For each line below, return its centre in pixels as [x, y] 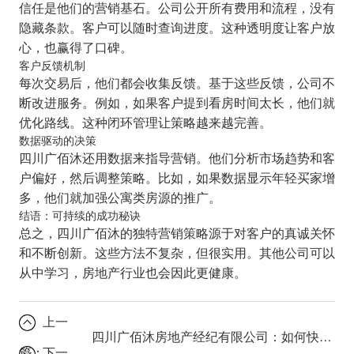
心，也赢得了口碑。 [75, 47]
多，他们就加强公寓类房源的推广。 [120, 197]
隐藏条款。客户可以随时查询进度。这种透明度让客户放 [177, 27]
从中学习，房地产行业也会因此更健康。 [132, 272]
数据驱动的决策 [57, 140]
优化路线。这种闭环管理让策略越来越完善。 [145, 122]
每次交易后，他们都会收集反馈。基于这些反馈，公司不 [177, 83]
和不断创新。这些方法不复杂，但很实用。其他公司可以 [177, 252]
